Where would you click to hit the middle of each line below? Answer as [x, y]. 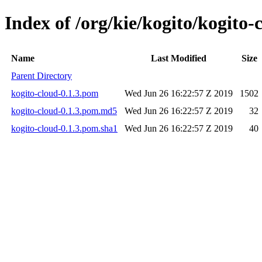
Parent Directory [42, 75]
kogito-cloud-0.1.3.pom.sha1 [64, 128]
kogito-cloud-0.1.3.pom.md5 [64, 111]
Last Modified [179, 58]
